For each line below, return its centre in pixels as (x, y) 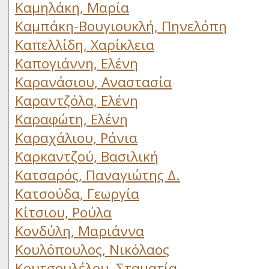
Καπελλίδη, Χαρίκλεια (85, 45)
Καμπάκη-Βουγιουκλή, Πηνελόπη (121, 26)
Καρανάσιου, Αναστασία (93, 82)
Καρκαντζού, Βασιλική (87, 156)
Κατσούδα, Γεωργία (77, 194)
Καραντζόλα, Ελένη (77, 101)
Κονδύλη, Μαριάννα (80, 231)
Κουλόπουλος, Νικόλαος (92, 249)
